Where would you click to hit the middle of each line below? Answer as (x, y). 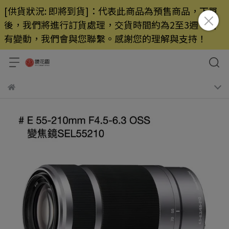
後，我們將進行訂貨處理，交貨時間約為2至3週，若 (110, 25)
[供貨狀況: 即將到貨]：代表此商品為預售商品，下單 (111, 11)
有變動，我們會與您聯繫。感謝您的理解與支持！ (105, 38)
